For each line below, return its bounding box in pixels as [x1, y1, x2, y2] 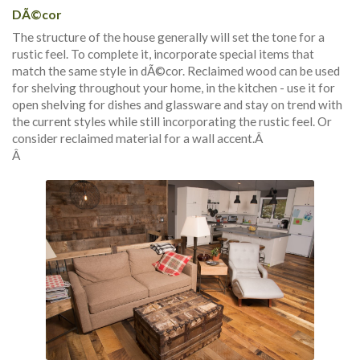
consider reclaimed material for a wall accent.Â [12, 131, 265, 146]
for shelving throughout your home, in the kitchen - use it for [12, 80, 335, 96]
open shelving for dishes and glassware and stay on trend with [12, 97, 342, 112]
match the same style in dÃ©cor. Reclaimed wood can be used [12, 63, 340, 79]
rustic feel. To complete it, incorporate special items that [12, 47, 314, 62]
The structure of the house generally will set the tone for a [12, 30, 325, 45]
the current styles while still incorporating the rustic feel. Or [12, 114, 332, 129]
